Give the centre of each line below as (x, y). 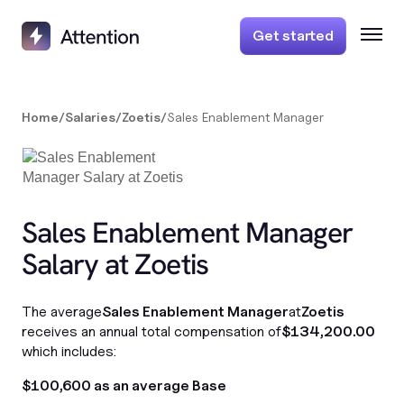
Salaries (90, 117)
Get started (293, 36)
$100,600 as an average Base (124, 386)
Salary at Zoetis (115, 264)
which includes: (69, 351)
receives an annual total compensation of (151, 331)
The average (62, 312)
